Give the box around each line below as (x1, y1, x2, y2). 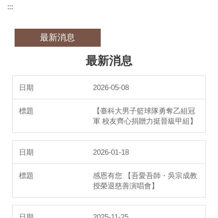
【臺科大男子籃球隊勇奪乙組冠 (93, 106, 195, 115)
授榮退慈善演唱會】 (93, 181, 159, 190)
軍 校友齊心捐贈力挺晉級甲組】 (93, 116, 197, 125)
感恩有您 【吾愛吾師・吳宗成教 (93, 171, 197, 180)
